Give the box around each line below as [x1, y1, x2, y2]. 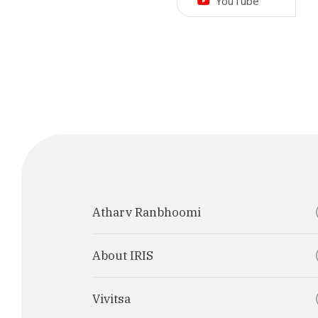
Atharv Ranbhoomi [92, 204, 201, 220]
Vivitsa [92, 290, 131, 307]
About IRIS [92, 247, 153, 263]
